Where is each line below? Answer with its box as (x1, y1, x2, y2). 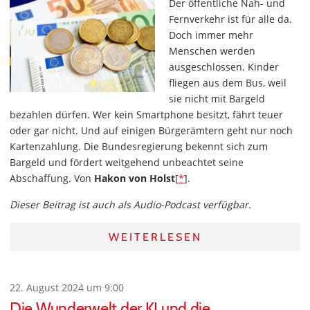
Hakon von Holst (94, 172, 175, 185)
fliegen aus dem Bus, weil (169, 76, 286, 89)
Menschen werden (169, 44, 255, 57)
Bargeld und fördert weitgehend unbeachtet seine (10, 156, 244, 169)
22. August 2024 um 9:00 (10, 281, 124, 294)
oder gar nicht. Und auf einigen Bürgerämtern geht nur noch (10, 124, 293, 137)
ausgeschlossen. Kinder (169, 60, 279, 73)
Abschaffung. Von (10, 172, 94, 185)
